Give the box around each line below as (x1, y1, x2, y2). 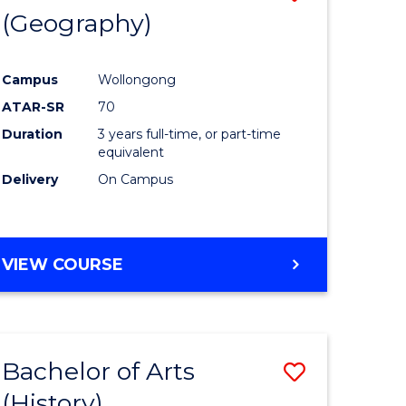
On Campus (98, 170, 174, 188)
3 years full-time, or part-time (98, 125, 282, 142)
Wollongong (98, 71, 177, 88)
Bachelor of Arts (2, 355, 196, 386)
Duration (2, 125, 63, 142)
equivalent (98, 143, 165, 160)
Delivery (2, 170, 59, 188)
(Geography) (2, 7, 153, 38)
